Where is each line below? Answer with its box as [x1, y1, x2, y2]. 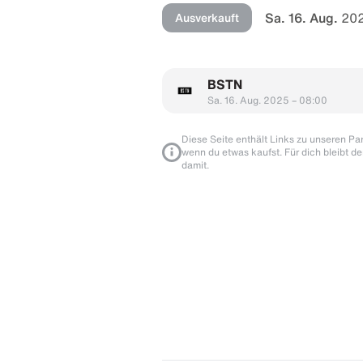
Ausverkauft [175, 11, 239, 23]
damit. [181, 159, 209, 170]
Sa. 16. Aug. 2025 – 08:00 [207, 94, 327, 105]
